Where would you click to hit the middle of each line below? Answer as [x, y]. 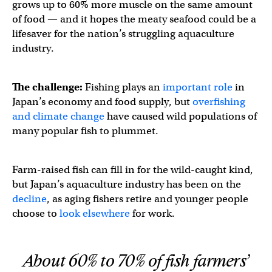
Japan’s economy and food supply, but [102, 101]
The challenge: [47, 87]
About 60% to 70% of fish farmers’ [136, 261]
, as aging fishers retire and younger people [148, 199]
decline [29, 199]
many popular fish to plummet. [87, 131]
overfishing [219, 101]
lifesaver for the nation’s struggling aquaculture [123, 33]
